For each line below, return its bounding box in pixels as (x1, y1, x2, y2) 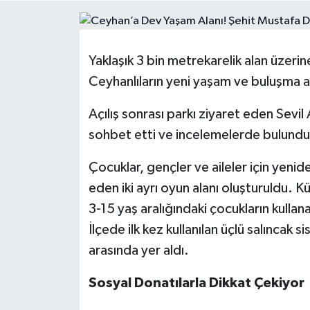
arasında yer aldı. (88, 244, 189, 258)
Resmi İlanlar (37, 19, 110, 30)
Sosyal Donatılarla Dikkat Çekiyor (88, 276, 304, 291)
